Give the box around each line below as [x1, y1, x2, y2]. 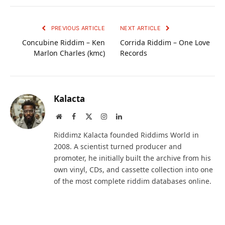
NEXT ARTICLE [120, 25, 163, 32]
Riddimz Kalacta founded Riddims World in [54, 130, 199, 140]
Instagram [106, 113, 135, 120]
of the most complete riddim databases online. [54, 176, 211, 186]
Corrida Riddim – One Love [120, 38, 210, 48]
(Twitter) [92, 123, 118, 130]
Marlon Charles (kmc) [34, 48, 105, 58]
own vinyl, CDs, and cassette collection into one [54, 165, 213, 175]
